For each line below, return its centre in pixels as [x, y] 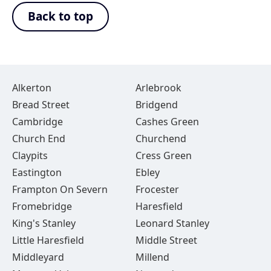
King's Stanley [44, 223]
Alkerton [32, 88]
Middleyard [38, 257]
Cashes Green [167, 122]
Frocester [157, 189]
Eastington [37, 172]
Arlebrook [158, 88]
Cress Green [163, 155]
